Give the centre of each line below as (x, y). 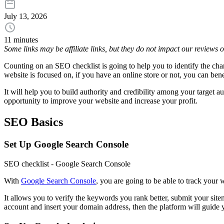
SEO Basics (33, 122)
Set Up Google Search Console (66, 144)
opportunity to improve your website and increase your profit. (102, 101)
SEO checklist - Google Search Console (67, 163)
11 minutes (21, 40)
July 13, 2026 (25, 16)
